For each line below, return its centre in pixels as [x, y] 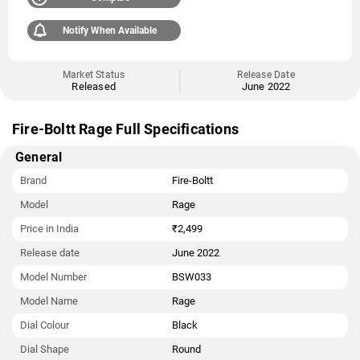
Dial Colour [45, 325]
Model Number [53, 277]
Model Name [49, 301]
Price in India [49, 229]
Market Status [94, 75]
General [39, 157]
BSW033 [192, 277]
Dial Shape [45, 349]
